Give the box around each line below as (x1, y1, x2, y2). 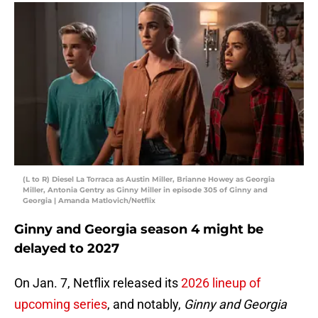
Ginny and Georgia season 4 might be (14, 221, 263, 238)
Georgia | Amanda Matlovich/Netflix (23, 196, 155, 206)
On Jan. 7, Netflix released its (14, 275, 181, 291)
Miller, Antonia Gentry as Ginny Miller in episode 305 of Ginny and (23, 185, 268, 195)
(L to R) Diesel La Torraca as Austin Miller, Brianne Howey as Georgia (23, 175, 275, 185)
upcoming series (14, 297, 107, 312)
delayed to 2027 (14, 241, 119, 257)
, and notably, (107, 297, 184, 312)
